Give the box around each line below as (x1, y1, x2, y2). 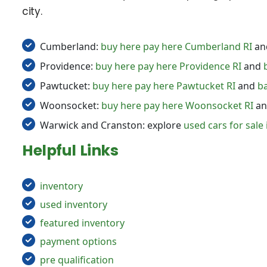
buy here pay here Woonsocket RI (101, 98, 253, 112)
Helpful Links (22, 139, 119, 161)
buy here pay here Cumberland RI (101, 39, 252, 53)
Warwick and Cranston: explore (40, 118, 184, 132)
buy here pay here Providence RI (95, 59, 241, 73)
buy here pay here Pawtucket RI (92, 79, 235, 92)
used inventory (40, 198, 107, 212)
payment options (40, 235, 117, 249)
